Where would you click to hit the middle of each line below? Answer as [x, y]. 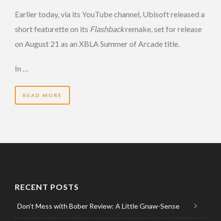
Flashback [107, 29]
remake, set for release [163, 29]
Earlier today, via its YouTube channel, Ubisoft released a [110, 14]
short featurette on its [52, 29]
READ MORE [42, 95]
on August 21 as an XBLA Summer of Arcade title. [97, 43]
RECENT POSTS [47, 186]
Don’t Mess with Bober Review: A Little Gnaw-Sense [98, 206]
